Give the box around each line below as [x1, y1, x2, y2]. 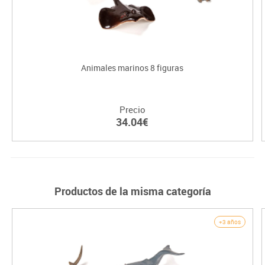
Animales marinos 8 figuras [81, 62, 184, 74]
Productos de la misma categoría [54, 184, 211, 199]
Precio [119, 104, 146, 116]
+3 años [218, 218, 241, 227]
